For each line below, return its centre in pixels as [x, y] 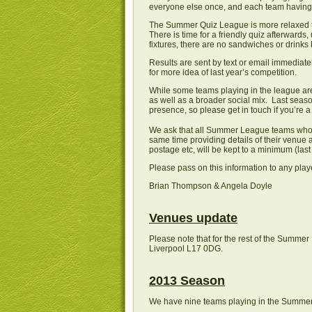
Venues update [193, 218]
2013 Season [187, 280]
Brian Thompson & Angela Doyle [211, 186]
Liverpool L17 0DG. [186, 248]
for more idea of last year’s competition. [223, 72]
